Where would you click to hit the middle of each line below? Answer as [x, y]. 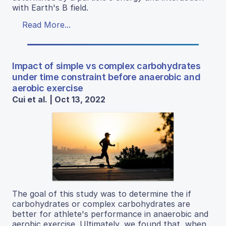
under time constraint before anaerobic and [106, 77]
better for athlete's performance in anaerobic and [110, 214]
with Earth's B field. [50, 7]
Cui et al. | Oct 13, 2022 [59, 99]
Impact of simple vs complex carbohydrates [106, 66]
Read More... [46, 24]
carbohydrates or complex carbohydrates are [101, 204]
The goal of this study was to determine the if [102, 193]
